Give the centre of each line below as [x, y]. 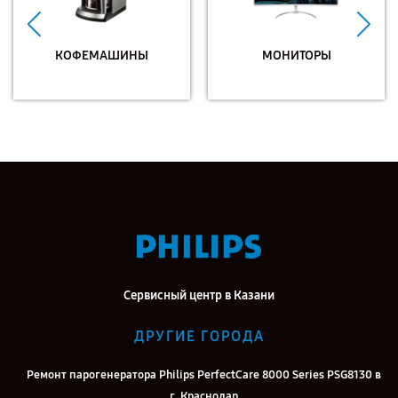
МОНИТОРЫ [296, 55]
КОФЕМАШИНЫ [102, 55]
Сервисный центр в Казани [199, 295]
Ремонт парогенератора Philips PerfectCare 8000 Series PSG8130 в [203, 375]
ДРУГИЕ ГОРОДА [199, 336]
